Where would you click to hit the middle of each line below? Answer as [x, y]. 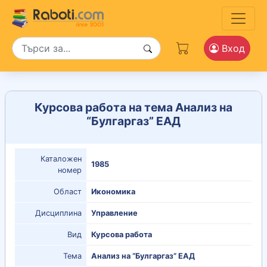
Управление [114, 213]
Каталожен [61, 159]
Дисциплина [58, 213]
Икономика [113, 192]
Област [68, 192]
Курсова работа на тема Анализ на [133, 107]
